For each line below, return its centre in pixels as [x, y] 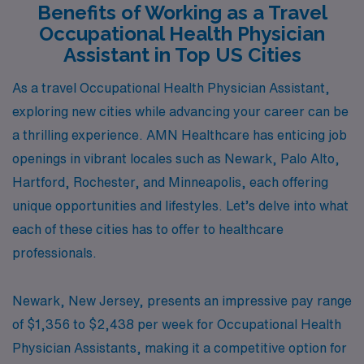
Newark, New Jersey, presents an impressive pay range [182, 300]
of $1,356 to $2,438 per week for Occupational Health [177, 324]
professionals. [54, 252]
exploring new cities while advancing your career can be [180, 111]
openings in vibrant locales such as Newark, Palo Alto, [176, 158]
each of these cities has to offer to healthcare [148, 229]
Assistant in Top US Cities [182, 55]
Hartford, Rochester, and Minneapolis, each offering [170, 182]
